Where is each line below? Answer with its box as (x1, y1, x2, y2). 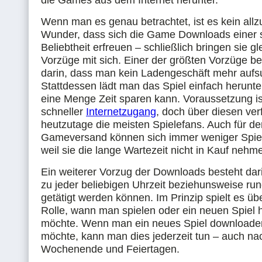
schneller (41, 106, 86, 118)
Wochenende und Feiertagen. (41, 243, 180, 255)
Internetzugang (86, 106, 156, 118)
